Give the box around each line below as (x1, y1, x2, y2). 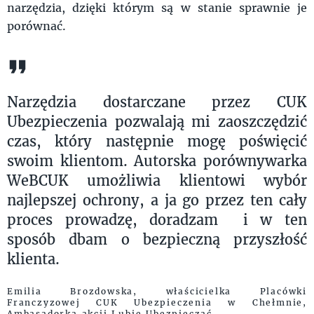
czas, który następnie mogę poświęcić (7, 132, 307, 150)
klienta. (7, 250, 60, 268)
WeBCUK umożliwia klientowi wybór (7, 171, 307, 189)
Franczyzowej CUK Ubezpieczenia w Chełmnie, (7, 297, 307, 308)
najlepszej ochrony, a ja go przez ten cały (7, 191, 307, 209)
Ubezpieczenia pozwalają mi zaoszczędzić (7, 112, 307, 130)
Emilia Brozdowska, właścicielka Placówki (7, 286, 307, 296)
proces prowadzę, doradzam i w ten (7, 210, 307, 228)
